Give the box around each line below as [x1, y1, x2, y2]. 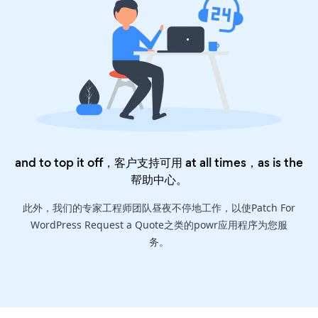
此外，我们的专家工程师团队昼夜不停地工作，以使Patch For [23, 201, 295, 215]
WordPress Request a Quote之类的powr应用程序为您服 [31, 218, 287, 232]
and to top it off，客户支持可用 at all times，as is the [15, 154, 303, 172]
